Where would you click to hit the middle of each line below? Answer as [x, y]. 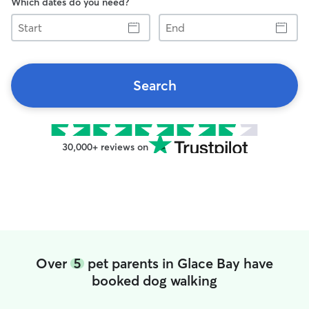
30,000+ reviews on [105, 147]
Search [154, 85]
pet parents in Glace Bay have [179, 263]
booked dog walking [154, 280]
